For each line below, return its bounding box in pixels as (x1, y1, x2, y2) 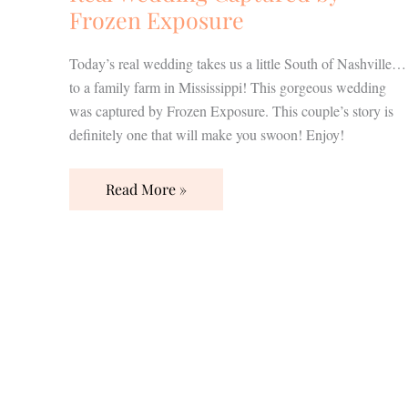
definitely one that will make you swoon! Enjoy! (69, 124, 344, 144)
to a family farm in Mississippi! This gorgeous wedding (69, 76, 386, 97)
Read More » (106, 178, 187, 199)
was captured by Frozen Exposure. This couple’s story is (69, 100, 393, 120)
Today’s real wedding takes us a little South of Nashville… (69, 53, 406, 73)
